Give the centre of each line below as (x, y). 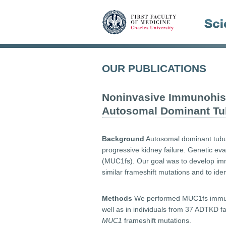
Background (123, 139)
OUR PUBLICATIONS (154, 68)
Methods (117, 198)
